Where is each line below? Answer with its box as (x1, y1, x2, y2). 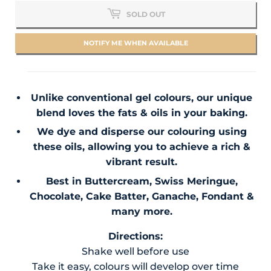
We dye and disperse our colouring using (36, 126, 247, 138)
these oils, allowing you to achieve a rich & (33, 141, 250, 153)
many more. (111, 205, 172, 217)
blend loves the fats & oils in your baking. (36, 107, 247, 119)
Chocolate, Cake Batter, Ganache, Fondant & (29, 190, 254, 202)
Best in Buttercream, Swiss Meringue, (45, 175, 238, 187)
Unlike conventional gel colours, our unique (31, 92, 252, 104)
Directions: (108, 230, 163, 242)
